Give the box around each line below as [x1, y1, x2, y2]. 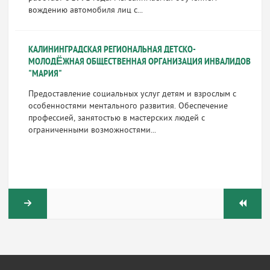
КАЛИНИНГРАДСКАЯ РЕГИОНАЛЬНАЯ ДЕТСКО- [28, 44, 196, 56]
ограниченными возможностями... [28, 125, 156, 136]
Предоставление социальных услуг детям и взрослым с [28, 89, 236, 100]
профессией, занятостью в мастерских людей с [28, 113, 205, 124]
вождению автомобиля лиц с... [28, 5, 143, 16]
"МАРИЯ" [28, 68, 62, 80]
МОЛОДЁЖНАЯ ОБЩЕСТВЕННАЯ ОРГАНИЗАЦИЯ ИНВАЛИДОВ [28, 56, 251, 68]
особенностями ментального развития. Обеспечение [28, 101, 228, 112]
